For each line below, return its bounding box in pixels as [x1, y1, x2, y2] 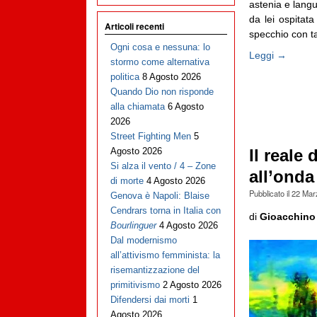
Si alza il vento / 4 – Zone [110, 161, 216, 172]
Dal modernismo [110, 235, 177, 246]
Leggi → [248, 49, 287, 61]
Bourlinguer [110, 220, 156, 231]
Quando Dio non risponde [110, 86, 214, 98]
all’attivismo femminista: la [110, 250, 220, 261]
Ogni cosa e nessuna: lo [110, 42, 210, 53]
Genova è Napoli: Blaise [110, 190, 209, 202]
